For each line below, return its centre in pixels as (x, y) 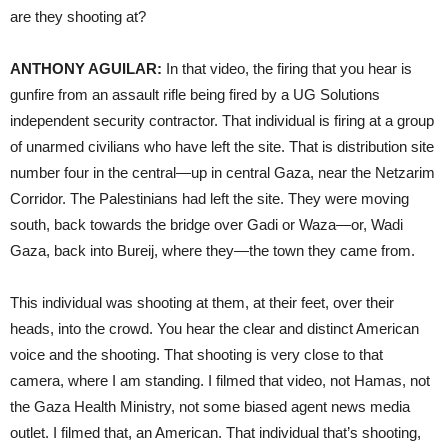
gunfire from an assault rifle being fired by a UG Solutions (195, 94)
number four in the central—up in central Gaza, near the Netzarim (222, 172)
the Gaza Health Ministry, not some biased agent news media (210, 406)
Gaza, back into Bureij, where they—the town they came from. (212, 250)
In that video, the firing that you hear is (287, 68)
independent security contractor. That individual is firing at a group (222, 120)
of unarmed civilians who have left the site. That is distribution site (222, 146)
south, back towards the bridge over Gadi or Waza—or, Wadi (206, 224)
